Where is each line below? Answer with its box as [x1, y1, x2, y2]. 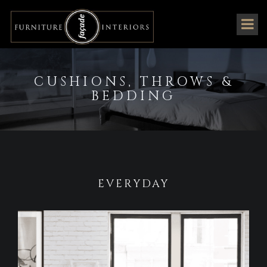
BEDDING [91, 88, 176, 105]
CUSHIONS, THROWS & [33, 73, 234, 91]
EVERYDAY [98, 176, 169, 191]
